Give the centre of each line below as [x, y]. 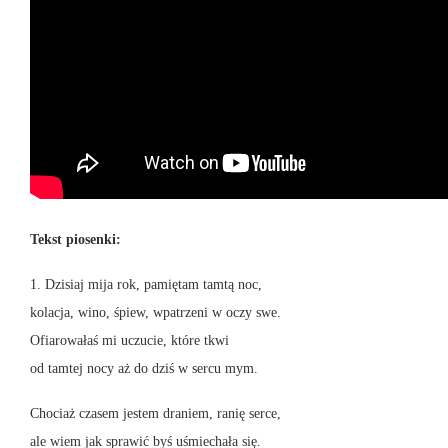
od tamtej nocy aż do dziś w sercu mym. [144, 369]
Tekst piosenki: [75, 240]
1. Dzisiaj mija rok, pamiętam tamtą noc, [146, 285]
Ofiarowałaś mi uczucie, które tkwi [129, 341]
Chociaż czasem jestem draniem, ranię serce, [155, 414]
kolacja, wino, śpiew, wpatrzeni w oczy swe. [155, 313]
